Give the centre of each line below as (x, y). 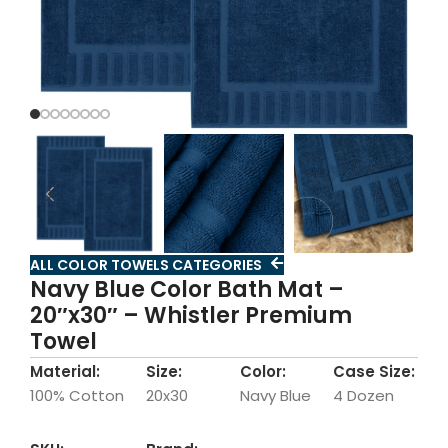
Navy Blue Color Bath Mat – (187, 289)
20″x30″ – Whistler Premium (191, 315)
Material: (65, 371)
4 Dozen (363, 395)
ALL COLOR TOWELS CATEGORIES (148, 265)
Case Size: (373, 371)
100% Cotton (77, 395)
